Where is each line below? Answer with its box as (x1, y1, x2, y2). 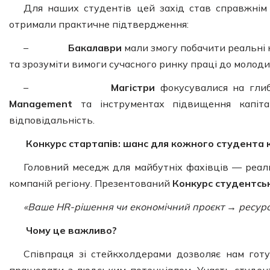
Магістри (111, 81, 155, 93)
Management (9, 97, 72, 110)
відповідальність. (9, 113, 95, 126)
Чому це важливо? (24, 224, 117, 236)
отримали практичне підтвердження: (9, 17, 189, 30)
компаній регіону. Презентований (9, 177, 172, 189)
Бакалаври (67, 41, 122, 54)
